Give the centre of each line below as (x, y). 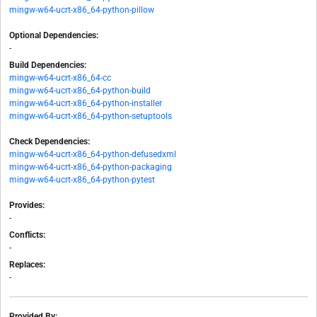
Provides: (27, 206)
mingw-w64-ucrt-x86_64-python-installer (86, 104)
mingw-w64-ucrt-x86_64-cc (60, 78)
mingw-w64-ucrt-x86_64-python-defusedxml (93, 155)
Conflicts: (27, 235)
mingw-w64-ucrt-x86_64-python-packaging (91, 167)
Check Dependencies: (50, 142)
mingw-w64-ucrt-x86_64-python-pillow (82, 10)
